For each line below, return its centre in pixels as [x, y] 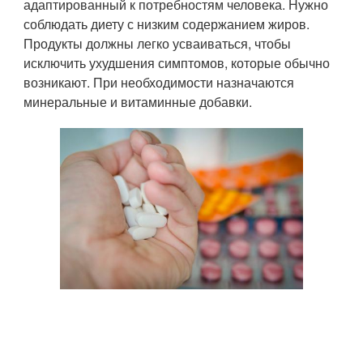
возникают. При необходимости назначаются [159, 82]
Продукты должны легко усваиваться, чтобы [158, 43]
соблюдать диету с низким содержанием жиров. [167, 24]
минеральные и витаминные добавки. [138, 102]
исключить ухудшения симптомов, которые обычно [177, 63]
